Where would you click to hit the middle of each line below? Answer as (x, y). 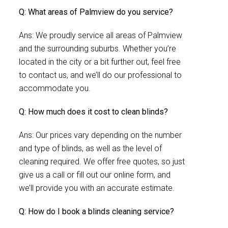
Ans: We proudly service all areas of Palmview (101, 35)
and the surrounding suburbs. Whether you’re (97, 49)
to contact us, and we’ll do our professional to (100, 75)
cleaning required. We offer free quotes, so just (102, 162)
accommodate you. (55, 88)
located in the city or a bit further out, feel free (100, 62)
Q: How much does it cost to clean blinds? (93, 112)
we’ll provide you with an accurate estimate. (97, 188)
